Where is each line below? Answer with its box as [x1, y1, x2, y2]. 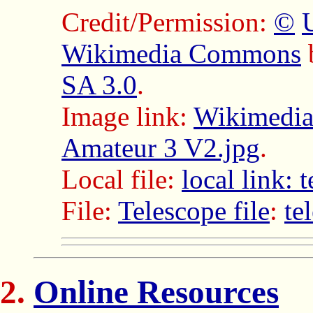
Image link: [61, 101, 194, 131]
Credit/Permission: [61, 6, 274, 37]
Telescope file [118, 195, 270, 226]
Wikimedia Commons [61, 38, 301, 68]
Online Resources [34, 274, 279, 311]
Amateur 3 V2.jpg [61, 132, 260, 163]
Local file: [61, 163, 182, 194]
